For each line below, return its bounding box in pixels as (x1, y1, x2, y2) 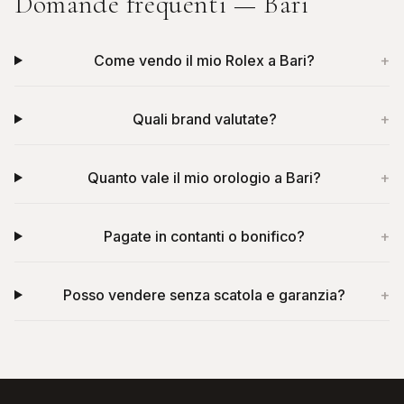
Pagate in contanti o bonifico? (104, 227, 306, 245)
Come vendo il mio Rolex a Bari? (94, 51, 316, 69)
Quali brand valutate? (132, 110, 277, 128)
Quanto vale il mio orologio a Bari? (87, 169, 322, 187)
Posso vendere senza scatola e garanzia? (63, 286, 346, 304)
